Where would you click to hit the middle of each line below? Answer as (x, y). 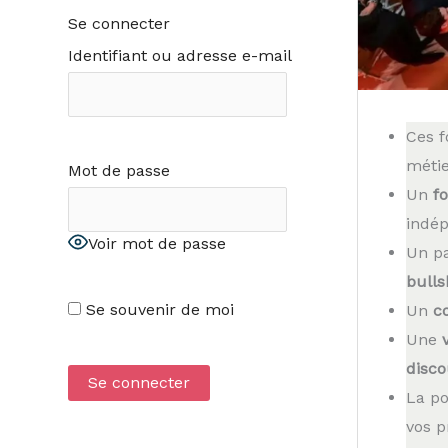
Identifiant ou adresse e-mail (179, 55)
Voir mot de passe (156, 243)
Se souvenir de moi (157, 310)
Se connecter (118, 23)
